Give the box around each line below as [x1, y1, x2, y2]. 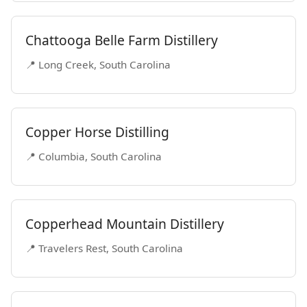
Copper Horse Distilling [25, 123, 169, 141]
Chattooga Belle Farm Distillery [25, 31, 218, 49]
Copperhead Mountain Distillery [25, 214, 224, 233]
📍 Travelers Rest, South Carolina [25, 241, 183, 255]
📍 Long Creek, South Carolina [25, 58, 171, 71]
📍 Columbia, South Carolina [25, 149, 162, 163]
